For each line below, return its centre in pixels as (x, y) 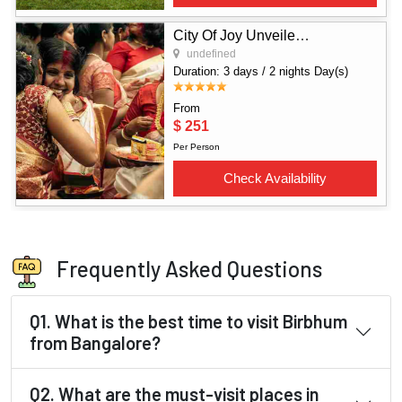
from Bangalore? (95, 342)
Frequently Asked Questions (187, 269)
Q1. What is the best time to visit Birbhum (188, 321)
